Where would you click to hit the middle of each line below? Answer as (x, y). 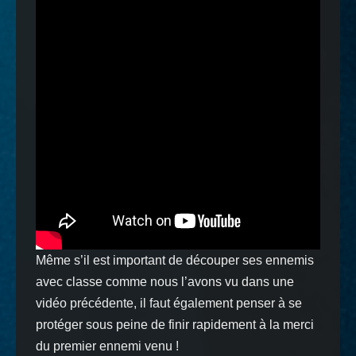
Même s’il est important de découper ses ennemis (175, 260)
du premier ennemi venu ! (107, 346)
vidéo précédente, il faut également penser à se (169, 303)
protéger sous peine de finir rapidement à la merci (175, 325)
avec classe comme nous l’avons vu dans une (165, 282)
